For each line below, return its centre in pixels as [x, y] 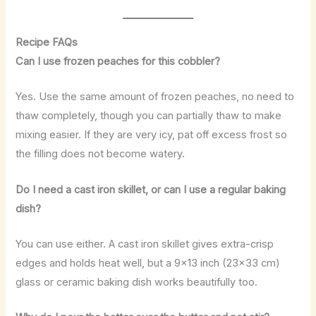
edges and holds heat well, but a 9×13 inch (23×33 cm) [148, 263]
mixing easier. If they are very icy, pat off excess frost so [152, 135]
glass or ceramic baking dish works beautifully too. [137, 282]
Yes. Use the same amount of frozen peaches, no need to [155, 97]
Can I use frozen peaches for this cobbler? [118, 61]
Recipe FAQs [47, 42]
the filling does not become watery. [101, 154]
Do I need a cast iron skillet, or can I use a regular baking [151, 189]
